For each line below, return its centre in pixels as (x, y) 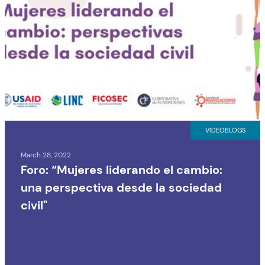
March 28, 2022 (46, 155)
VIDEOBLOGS (225, 130)
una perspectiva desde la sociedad (121, 188)
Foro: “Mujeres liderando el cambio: (122, 170)
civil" (34, 205)
